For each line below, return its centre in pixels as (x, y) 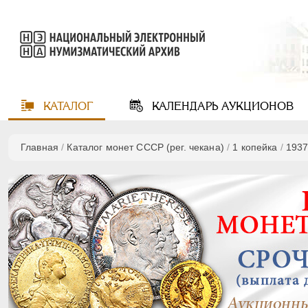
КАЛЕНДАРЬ (183, 106)
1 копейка (255, 147)
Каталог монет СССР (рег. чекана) (145, 147)
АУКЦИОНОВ (255, 106)
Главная (40, 147)
